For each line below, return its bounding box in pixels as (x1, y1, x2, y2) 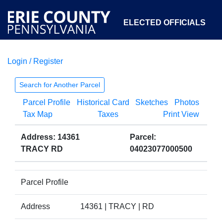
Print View (163, 110, 199, 118)
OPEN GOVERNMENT (83, 110, 165, 118)
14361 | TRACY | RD (80, 202, 154, 211)
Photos (174, 98, 199, 107)
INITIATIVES (160, 64, 206, 72)
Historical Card (76, 98, 129, 107)
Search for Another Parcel (19, 81, 100, 89)
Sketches (135, 98, 168, 107)
